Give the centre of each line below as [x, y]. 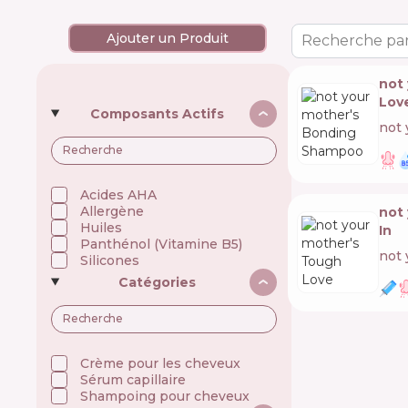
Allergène [112, 211]
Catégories [157, 282]
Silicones [110, 260]
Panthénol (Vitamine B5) [161, 244]
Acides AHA [118, 194]
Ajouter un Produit [168, 38]
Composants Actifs [157, 113]
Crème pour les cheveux [160, 363]
